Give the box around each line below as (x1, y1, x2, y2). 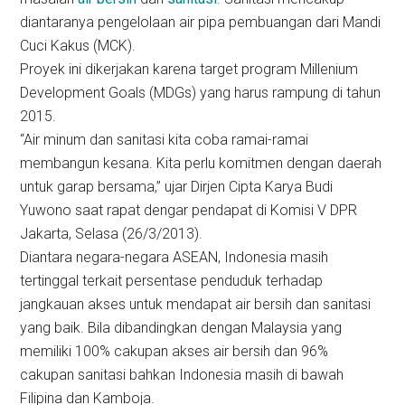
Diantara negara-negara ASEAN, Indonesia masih (20, 249, 329, 266)
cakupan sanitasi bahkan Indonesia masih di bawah (20, 366, 344, 383)
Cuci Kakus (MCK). (20, 37, 137, 54)
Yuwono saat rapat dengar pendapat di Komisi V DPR (20, 202, 358, 219)
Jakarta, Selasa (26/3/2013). (20, 225, 203, 242)
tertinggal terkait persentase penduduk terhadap (20, 272, 324, 289)
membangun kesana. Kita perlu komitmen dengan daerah (20, 155, 382, 172)
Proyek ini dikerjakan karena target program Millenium (20, 61, 359, 78)
